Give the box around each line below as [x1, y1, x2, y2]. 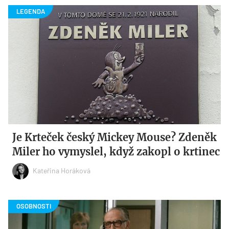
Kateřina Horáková [33, 166, 91, 175]
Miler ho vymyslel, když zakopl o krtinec [12, 145, 220, 158]
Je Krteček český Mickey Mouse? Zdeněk [12, 131, 217, 144]
